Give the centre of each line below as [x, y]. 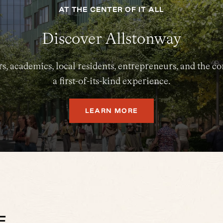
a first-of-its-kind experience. [111, 81]
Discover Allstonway [111, 38]
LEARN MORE [111, 111]
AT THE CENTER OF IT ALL [111, 9]
